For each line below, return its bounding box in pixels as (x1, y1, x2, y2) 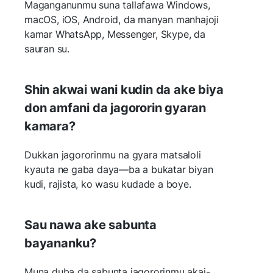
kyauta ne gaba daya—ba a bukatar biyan (24, 163, 213, 175)
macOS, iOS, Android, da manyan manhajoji (24, 13, 219, 26)
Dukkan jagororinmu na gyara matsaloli (24, 148, 201, 161)
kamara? (24, 118, 76, 133)
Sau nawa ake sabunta (24, 217, 157, 232)
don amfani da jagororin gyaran (24, 100, 207, 115)
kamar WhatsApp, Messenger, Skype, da (24, 27, 205, 40)
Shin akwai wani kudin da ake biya (24, 82, 224, 97)
